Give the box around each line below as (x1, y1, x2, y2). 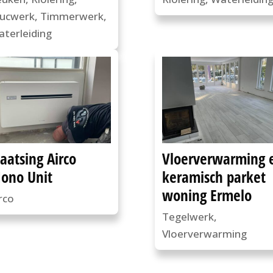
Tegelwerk (161, 210, 214, 224)
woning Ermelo (161, 185, 252, 206)
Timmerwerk (40, 9, 104, 23)
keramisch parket (161, 166, 266, 188)
